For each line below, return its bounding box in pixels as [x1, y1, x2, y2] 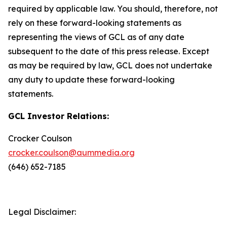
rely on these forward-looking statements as [8, 18, 181, 28]
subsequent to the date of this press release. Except [8, 46, 209, 56]
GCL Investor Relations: [8, 111, 109, 121]
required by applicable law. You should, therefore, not [8, 4, 218, 14]
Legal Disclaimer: [8, 207, 76, 217]
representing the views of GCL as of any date [8, 32, 184, 42]
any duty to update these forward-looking [8, 74, 175, 85]
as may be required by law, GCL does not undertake [8, 60, 212, 70]
